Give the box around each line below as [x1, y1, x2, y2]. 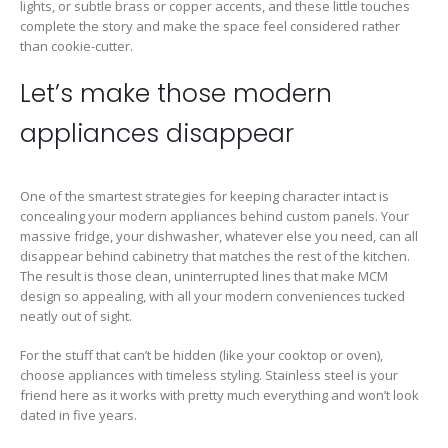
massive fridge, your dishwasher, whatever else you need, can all [20, 227, 418, 246]
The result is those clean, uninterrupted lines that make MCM [20, 267, 388, 286]
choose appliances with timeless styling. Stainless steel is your [20, 365, 398, 384]
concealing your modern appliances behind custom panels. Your [20, 207, 409, 226]
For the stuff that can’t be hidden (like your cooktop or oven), [20, 345, 383, 364]
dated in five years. [20, 405, 137, 424]
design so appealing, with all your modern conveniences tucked [20, 287, 405, 306]
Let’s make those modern [20, 76, 332, 112]
